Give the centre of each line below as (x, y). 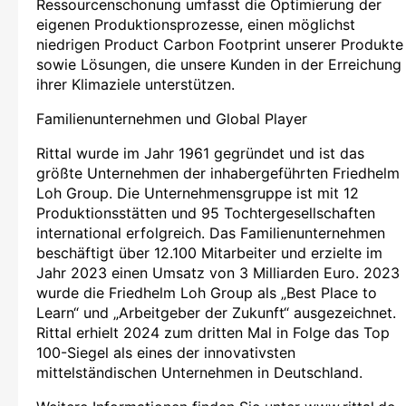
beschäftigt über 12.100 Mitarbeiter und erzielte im (209, 252)
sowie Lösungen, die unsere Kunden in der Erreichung (219, 64)
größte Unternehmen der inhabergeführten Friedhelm (218, 173)
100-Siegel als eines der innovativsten (166, 352)
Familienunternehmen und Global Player (172, 118)
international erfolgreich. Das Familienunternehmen (211, 232)
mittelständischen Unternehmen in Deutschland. (199, 372)
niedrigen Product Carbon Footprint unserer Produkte (220, 44)
